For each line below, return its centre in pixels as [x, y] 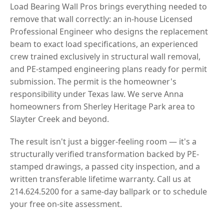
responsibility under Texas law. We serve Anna [97, 94]
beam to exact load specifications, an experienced [104, 44]
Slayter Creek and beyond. [59, 119]
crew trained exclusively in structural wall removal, [105, 56]
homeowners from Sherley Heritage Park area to [102, 106]
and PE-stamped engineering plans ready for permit [108, 69]
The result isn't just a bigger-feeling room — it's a [103, 141]
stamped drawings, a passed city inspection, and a [105, 166]
